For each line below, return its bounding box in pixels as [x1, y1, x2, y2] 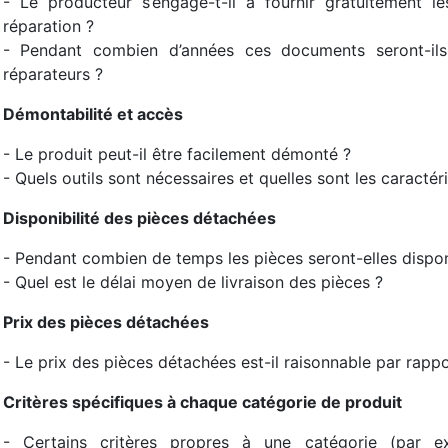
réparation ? [2, 16, 94, 36]
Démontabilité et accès [2, 104, 183, 124]
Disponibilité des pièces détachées [2, 208, 276, 228]
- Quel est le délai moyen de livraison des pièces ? [2, 272, 383, 292]
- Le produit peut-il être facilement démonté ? [2, 144, 351, 164]
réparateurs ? [2, 64, 103, 84]
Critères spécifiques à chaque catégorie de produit [2, 392, 402, 412]
